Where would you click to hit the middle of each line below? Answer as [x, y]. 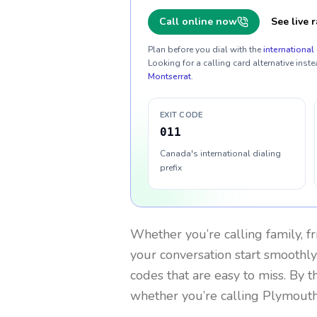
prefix [171, 168]
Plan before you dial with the [204, 50]
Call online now [198, 22]
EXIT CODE [181, 115]
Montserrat [169, 76]
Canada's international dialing [220, 154]
